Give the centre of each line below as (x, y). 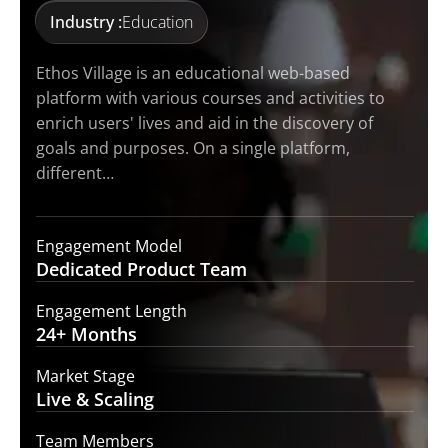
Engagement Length (111, 310)
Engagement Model (109, 245)
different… (75, 172)
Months (101, 333)
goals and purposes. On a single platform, (193, 147)
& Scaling (115, 398)
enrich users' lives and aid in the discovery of (204, 122)
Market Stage (85, 375)
